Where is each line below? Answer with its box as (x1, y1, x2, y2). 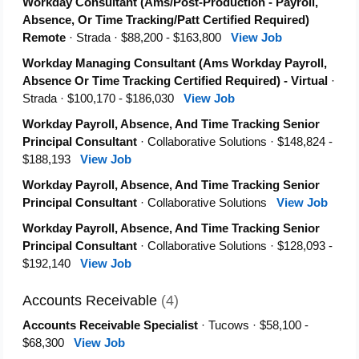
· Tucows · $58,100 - (198, 318, 309, 333)
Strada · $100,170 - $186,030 (22, 91, 184, 106)
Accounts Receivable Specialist (22, 318, 198, 333)
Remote (22, 30, 66, 45)
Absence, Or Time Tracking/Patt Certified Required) (22, 13, 309, 27)
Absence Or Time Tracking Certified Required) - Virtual (22, 74, 328, 88)
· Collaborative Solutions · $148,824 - (137, 135, 333, 149)
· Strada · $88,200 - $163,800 (66, 30, 231, 45)
